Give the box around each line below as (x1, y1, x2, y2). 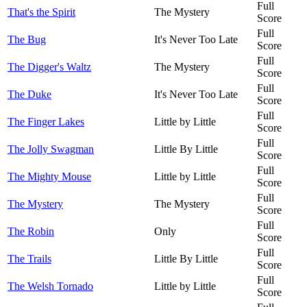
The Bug (8, 33, 46, 45)
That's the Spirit (8, 5, 75, 18)
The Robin (8, 225, 54, 237)
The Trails (8, 252, 51, 265)
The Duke (8, 88, 51, 100)
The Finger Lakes (8, 115, 84, 127)
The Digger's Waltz (8, 60, 91, 73)
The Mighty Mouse (8, 170, 91, 182)
